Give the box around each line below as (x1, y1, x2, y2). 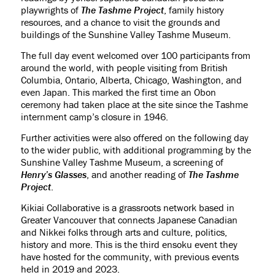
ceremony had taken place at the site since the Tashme (20, 98, 248, 111)
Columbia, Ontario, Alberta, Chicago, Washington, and (20, 74, 242, 87)
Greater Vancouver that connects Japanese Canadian (20, 214, 238, 227)
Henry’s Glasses (20, 168, 87, 181)
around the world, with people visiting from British (20, 61, 228, 74)
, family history (163, 4, 224, 17)
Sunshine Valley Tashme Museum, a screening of (20, 156, 223, 169)
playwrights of (20, 4, 81, 17)
